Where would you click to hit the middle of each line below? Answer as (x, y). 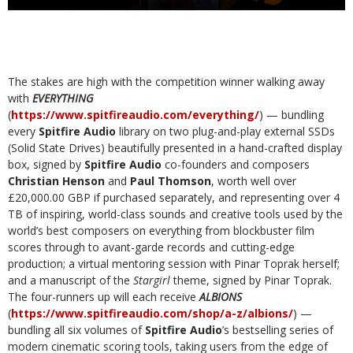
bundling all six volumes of (76, 330)
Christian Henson (58, 181)
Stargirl (153, 281)
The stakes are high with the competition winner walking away (166, 82)
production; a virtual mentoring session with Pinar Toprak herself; (174, 264)
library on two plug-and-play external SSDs (227, 132)
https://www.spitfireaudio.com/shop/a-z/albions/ (152, 314)
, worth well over (254, 181)
